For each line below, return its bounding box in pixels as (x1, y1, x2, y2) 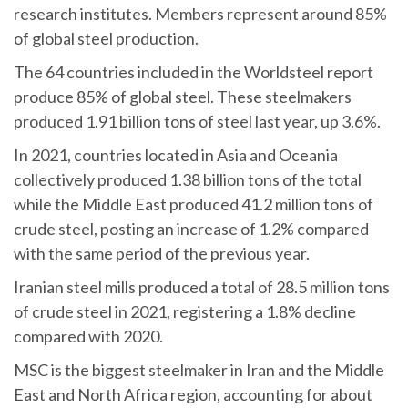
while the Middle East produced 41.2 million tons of (14, 193, 373, 214)
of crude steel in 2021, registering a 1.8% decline (14, 301, 356, 321)
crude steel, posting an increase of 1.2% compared (14, 218, 369, 239)
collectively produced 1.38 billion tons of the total (14, 168, 362, 189)
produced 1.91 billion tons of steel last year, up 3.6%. (14, 110, 383, 131)
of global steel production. (14, 27, 199, 48)
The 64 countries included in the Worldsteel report (14, 61, 373, 82)
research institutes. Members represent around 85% (14, 3, 387, 24)
